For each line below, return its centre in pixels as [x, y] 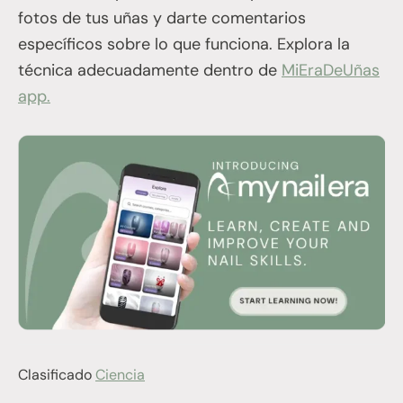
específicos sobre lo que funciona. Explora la [184, 44]
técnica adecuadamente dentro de [150, 70]
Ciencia [120, 375]
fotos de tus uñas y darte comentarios [162, 18]
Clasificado [57, 375]
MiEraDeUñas [331, 70]
